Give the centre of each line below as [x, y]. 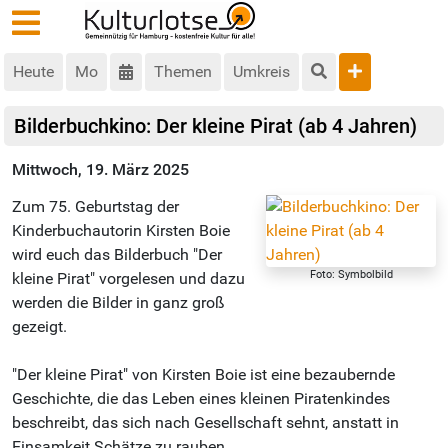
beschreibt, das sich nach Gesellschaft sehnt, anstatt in [205, 423]
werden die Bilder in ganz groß [118, 303]
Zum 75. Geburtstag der [95, 207]
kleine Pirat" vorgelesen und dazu [128, 279]
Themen [183, 72]
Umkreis [261, 72]
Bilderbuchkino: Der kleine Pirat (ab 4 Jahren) [215, 126]
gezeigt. [39, 327]
